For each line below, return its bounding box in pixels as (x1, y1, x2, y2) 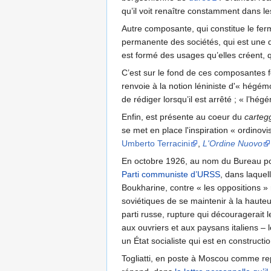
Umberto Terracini (122, 139, 190, 149)
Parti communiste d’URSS (122, 169, 220, 180)
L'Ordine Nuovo (203, 139, 263, 149)
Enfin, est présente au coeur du (122, 112, 244, 122)
